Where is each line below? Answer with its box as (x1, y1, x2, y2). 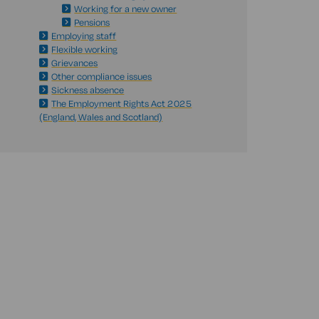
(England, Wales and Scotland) (39, 111, 163, 122)
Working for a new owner (74, 3, 177, 14)
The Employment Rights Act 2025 (51, 98, 192, 109)
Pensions (74, 16, 110, 28)
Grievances (51, 57, 98, 68)
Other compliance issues (51, 70, 152, 82)
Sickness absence (51, 84, 125, 95)
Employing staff (51, 30, 117, 41)
